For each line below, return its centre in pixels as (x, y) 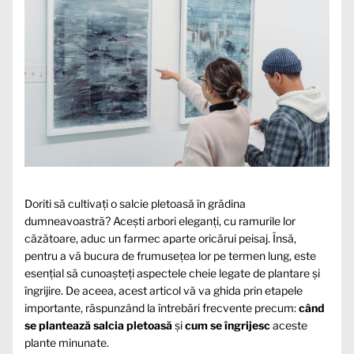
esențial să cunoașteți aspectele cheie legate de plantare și (172, 273)
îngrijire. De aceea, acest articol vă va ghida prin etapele (164, 291)
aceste (289, 326)
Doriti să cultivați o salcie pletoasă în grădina (135, 204)
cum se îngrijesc (228, 326)
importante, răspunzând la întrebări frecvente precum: (162, 308)
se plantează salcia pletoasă (98, 326)
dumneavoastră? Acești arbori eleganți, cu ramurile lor (160, 221)
